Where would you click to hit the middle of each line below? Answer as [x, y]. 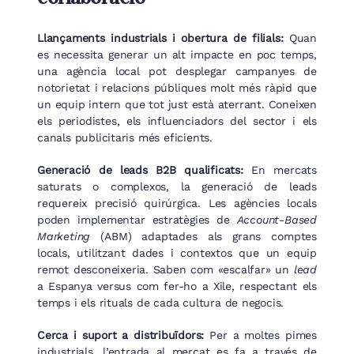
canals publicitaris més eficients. [125, 138]
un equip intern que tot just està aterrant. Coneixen [177, 105]
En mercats [280, 170]
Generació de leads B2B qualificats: [140, 170]
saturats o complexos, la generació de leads [177, 187]
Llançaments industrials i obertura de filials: [160, 38]
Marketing [64, 237]
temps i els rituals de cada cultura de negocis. [161, 303]
